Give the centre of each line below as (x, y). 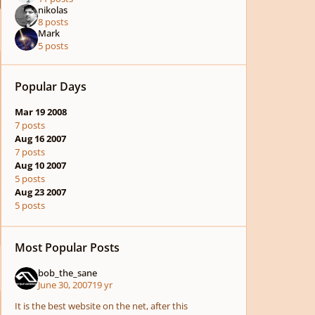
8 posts (53, 22)
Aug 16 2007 (41, 139)
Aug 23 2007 (41, 192)
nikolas (52, 10)
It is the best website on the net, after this (102, 306)
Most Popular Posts (67, 248)
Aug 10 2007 (41, 166)
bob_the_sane (67, 272)
